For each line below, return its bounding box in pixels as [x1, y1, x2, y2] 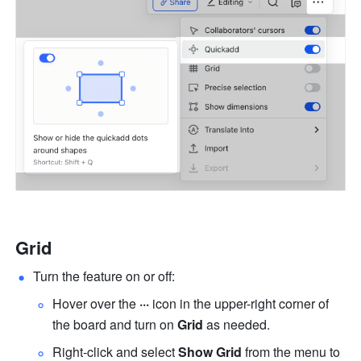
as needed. [206, 315, 271, 334]
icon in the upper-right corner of [149, 294, 330, 313]
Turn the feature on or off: [33, 267, 176, 286]
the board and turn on [52, 315, 178, 334]
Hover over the [52, 294, 140, 313]
